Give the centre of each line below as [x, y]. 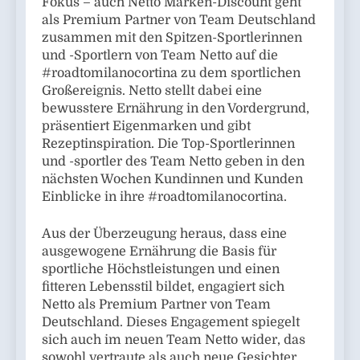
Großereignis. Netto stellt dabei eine [152, 90]
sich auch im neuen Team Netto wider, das [174, 340]
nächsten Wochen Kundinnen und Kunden [172, 179]
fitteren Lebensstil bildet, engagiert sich [163, 286]
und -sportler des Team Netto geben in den [173, 161]
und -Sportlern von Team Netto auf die [160, 55]
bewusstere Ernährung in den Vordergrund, [176, 108]
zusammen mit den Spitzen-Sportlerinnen [172, 37]
